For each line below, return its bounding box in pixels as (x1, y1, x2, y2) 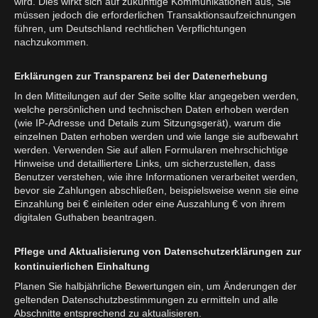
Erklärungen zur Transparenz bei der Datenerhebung (14, 70, 268, 82)
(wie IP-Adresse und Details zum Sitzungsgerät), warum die (14, 116, 281, 128)
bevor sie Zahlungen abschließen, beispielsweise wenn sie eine (14, 184, 299, 196)
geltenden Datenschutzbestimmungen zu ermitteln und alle (14, 293, 278, 305)
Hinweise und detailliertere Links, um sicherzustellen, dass (14, 157, 275, 169)
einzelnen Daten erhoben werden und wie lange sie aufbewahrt (14, 130, 298, 142)
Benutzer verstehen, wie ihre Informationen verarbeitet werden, (14, 170, 298, 182)
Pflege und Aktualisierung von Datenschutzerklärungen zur (14, 245, 301, 257)
